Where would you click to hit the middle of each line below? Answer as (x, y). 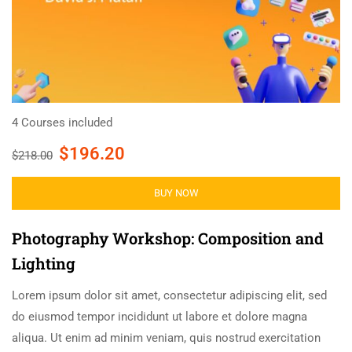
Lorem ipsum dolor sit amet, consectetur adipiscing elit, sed (169, 295)
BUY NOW (176, 192)
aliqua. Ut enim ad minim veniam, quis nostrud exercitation (166, 337)
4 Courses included (62, 122)
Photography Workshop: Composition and (168, 238)
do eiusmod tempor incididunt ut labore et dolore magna (159, 316)
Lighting (44, 263)
